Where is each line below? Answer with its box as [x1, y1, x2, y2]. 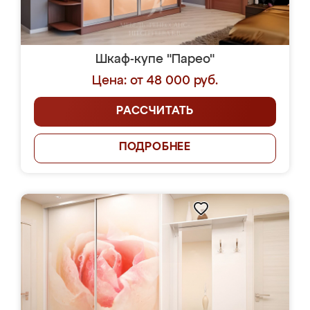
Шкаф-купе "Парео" [95, 53, 215, 66]
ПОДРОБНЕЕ [118, 142, 192, 153]
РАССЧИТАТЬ [116, 106, 194, 117]
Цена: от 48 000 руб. [92, 75, 218, 87]
